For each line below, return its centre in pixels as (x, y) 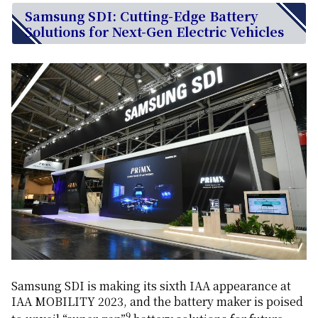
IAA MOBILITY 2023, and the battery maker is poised (157, 301)
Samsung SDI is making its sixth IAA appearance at (151, 285)
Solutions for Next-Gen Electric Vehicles (154, 32)
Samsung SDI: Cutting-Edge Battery (141, 16)
